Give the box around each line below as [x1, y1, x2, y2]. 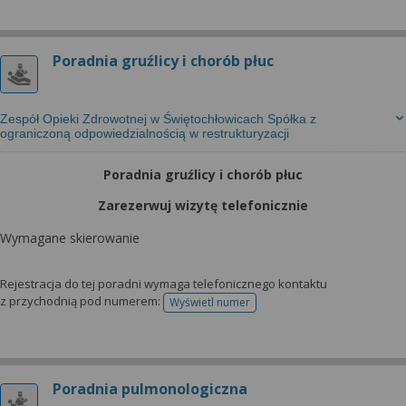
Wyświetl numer [169, 295, 250, 310]
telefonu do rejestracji [208, 300, 322, 316]
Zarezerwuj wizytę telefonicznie [98, 197, 308, 214]
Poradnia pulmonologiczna [53, 379, 247, 399]
